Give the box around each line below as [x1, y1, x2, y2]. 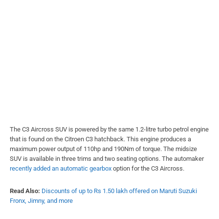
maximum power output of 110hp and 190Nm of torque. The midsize [10, 145, 197, 153]
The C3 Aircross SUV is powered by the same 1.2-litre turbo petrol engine [10, 125, 209, 133]
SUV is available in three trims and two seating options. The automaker [10, 154, 204, 162]
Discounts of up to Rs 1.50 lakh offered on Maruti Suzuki [42, 187, 197, 195]
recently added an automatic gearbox [10, 164, 111, 172]
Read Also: [10, 187, 40, 195]
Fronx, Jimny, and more [10, 197, 73, 204]
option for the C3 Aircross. [111, 164, 184, 172]
